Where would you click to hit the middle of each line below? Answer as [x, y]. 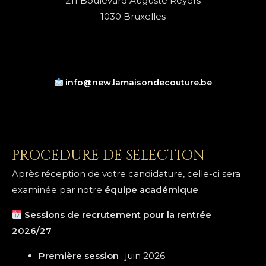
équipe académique [151, 189]
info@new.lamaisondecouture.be [139, 82]
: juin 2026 [142, 255]
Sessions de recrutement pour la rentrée [118, 214]
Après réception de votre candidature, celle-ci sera [126, 173]
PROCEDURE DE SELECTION [108, 155]
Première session [79, 255]
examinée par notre [58, 189]
